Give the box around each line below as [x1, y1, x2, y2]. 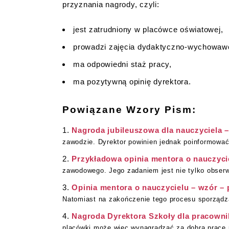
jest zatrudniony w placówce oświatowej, [73, 25, 223, 34]
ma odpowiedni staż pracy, [73, 59, 172, 68]
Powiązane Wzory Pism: [62, 104, 196, 115]
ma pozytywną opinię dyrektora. [73, 77, 191, 86]
